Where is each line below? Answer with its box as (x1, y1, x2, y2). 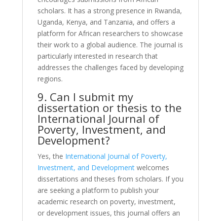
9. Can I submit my (37, 89, 133, 104)
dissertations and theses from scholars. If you (37, 174, 184, 184)
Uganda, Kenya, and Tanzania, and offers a (37, 17, 175, 27)
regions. (37, 74, 63, 83)
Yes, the (37, 151, 65, 161)
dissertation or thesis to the (37, 100, 182, 115)
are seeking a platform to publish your (37, 185, 159, 195)
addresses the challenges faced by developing (37, 62, 184, 72)
